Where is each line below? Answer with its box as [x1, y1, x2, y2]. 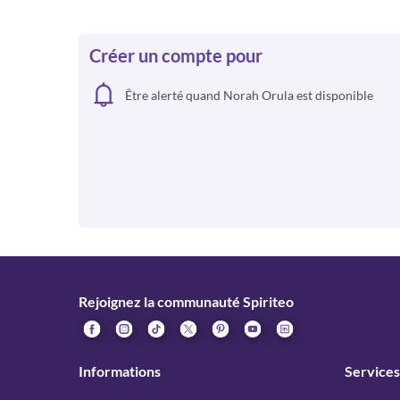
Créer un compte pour [89, 45, 262, 66]
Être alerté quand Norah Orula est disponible [125, 87, 373, 103]
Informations [79, 362, 161, 379]
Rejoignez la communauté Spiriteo [79, 293, 294, 310]
